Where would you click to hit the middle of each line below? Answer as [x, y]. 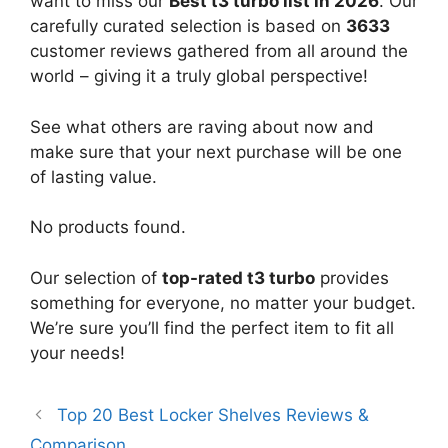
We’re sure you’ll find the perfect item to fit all [212, 327]
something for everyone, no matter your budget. [223, 302]
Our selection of [96, 277]
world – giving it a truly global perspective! [199, 76]
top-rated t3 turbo [238, 277]
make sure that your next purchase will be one [216, 151]
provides [352, 277]
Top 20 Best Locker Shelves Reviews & [213, 414]
